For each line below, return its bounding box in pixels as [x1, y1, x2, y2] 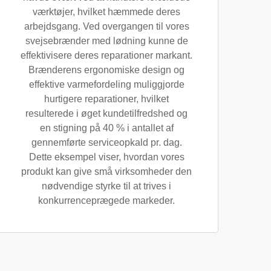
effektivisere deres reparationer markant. [21, 50, 192, 60]
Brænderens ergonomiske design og [28, 65, 184, 75]
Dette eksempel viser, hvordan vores [28, 152, 184, 162]
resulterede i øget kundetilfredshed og [25, 108, 188, 119]
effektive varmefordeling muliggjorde [28, 79, 184, 90]
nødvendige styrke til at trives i [42, 181, 171, 191]
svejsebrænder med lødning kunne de [25, 36, 188, 46]
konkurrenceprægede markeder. [38, 195, 175, 206]
